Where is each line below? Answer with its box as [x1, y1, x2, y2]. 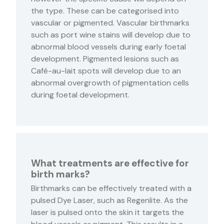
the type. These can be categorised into [31, 5, 179, 16]
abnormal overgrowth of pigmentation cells [31, 77, 189, 88]
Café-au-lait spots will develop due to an [31, 65, 181, 76]
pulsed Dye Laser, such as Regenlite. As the [31, 195, 188, 206]
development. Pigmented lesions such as [31, 53, 179, 64]
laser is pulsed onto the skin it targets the [31, 207, 184, 218]
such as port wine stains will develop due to [31, 29, 190, 40]
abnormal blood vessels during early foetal [31, 41, 186, 52]
